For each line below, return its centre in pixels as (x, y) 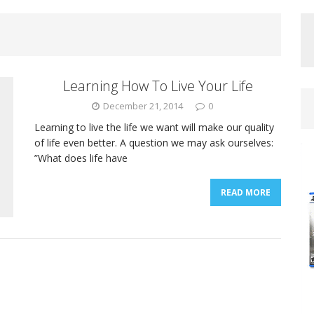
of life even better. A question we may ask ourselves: (154, 143)
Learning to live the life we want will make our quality (154, 127)
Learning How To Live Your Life (158, 86)
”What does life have (81, 158)
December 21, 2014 (143, 106)
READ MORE (246, 192)
